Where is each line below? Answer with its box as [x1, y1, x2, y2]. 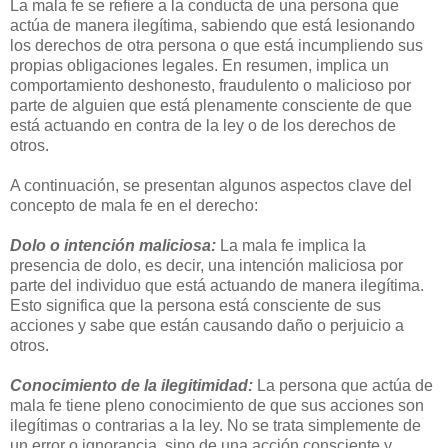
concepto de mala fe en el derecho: [10, 197, 258, 215]
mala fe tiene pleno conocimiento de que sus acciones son [10, 397, 424, 415]
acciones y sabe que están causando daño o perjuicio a [10, 317, 404, 335]
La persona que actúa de [253, 377, 433, 395]
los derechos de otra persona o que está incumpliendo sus [10, 37, 423, 55]
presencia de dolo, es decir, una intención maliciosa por [10, 257, 403, 275]
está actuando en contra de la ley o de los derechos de [10, 117, 396, 135]
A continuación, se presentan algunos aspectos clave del [10, 177, 412, 195]
